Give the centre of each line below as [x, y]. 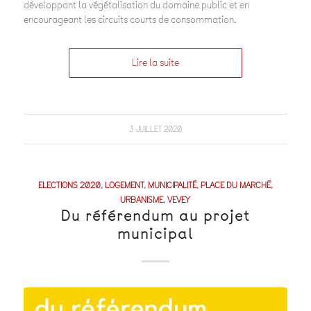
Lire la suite [155, 62]
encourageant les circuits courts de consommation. [129, 19]
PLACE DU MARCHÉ [235, 185]
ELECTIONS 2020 [69, 185]
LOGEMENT [124, 185]
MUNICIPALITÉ [172, 185]
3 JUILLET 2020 [155, 129]
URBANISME [142, 199]
